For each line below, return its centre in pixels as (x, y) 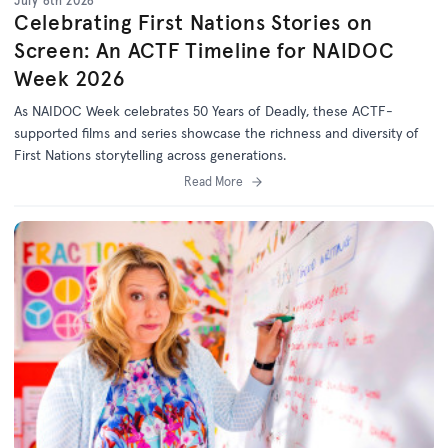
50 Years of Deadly (249, 110)
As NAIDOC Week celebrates (103, 110)
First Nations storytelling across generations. (152, 154)
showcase (211, 132)
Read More (213, 181)
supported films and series (97, 132)
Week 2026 (69, 78)
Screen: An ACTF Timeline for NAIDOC (204, 50)
